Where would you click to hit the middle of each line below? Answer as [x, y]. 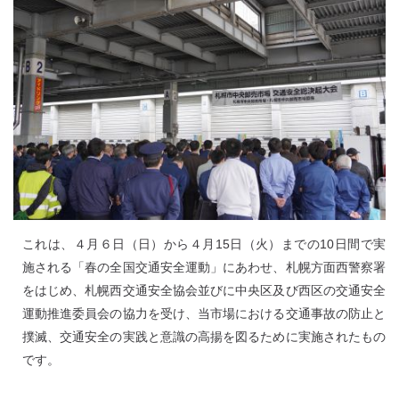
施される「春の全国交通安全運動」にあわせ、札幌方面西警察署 [204, 267]
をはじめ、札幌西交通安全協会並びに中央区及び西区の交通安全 [204, 290]
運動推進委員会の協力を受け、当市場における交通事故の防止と [204, 313]
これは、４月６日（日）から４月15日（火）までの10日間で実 [204, 244]
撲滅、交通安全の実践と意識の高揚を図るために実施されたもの [204, 336]
